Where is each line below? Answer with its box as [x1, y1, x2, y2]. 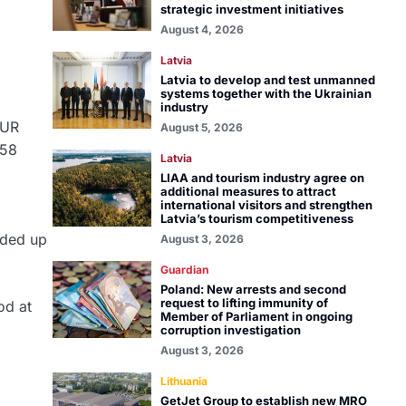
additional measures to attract [159, 184, 336, 198]
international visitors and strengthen [159, 198, 372, 212]
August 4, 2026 [159, 23, 244, 36]
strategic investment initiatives [159, 2, 343, 16]
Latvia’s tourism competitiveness [159, 211, 353, 226]
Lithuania [159, 374, 208, 388]
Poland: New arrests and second [159, 282, 346, 296]
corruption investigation [159, 323, 301, 337]
